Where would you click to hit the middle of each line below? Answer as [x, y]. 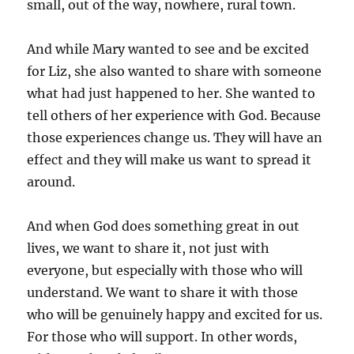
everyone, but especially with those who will [165, 270]
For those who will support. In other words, [162, 336]
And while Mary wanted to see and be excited [168, 49]
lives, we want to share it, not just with [149, 248]
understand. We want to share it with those [163, 292]
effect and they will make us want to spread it [169, 159]
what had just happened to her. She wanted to [171, 93]
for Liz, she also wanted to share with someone [175, 71]
